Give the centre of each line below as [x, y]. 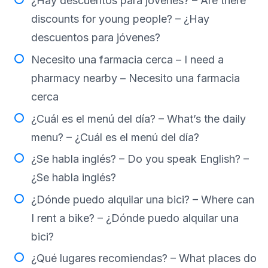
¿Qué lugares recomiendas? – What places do [144, 258]
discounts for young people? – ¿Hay [120, 19]
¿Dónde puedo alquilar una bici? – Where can [143, 199]
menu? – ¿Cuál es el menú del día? [115, 137]
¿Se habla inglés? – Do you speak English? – [140, 159]
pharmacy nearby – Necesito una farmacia [135, 78]
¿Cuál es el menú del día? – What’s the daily [138, 118]
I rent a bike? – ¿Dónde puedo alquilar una [135, 218]
